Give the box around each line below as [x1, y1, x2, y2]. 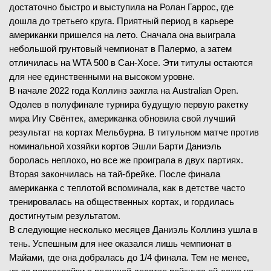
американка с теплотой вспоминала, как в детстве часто [9, 182, 245, 193]
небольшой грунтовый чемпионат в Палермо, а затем [9, 43, 232, 54]
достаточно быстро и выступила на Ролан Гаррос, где [9, 1, 233, 12]
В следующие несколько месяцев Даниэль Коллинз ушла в [9, 224, 258, 235]
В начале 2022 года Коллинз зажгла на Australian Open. [9, 85, 238, 96]
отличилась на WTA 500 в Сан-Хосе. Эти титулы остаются [9, 57, 253, 68]
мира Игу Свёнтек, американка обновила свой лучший [9, 113, 235, 123]
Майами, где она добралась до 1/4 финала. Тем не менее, [9, 252, 249, 263]
